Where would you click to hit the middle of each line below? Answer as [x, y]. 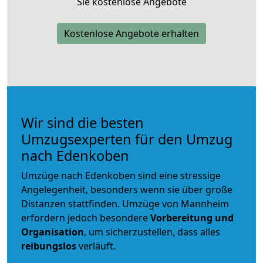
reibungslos [49, 246]
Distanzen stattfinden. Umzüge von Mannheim [125, 203]
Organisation [53, 232]
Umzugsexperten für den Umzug [127, 139]
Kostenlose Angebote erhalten [131, 33]
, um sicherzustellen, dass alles [152, 232]
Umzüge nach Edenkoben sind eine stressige [121, 175]
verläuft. [96, 246]
